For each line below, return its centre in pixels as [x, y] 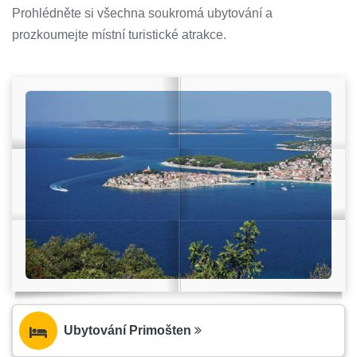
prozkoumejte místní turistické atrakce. [119, 35]
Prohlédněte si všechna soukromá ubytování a [142, 14]
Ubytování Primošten [129, 331]
